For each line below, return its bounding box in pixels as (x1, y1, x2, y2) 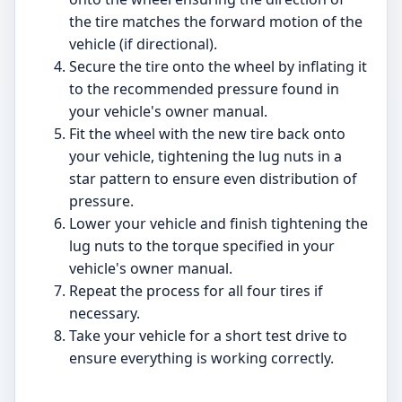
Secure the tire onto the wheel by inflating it (69, 56, 367, 76)
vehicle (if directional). (69, 33, 217, 54)
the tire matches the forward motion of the (69, 11, 363, 31)
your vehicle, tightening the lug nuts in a (69, 145, 342, 166)
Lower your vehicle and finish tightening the (69, 213, 368, 233)
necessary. (69, 302, 140, 323)
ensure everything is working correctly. (69, 347, 334, 368)
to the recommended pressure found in (69, 78, 339, 99)
